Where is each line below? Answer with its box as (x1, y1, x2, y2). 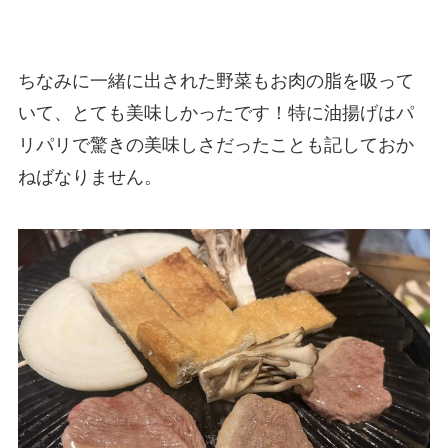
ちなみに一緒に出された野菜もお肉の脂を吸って (17, 71, 414, 91)
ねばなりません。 (17, 167, 167, 187)
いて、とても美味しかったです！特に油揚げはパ (17, 103, 414, 123)
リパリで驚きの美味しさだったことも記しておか (17, 135, 414, 155)
